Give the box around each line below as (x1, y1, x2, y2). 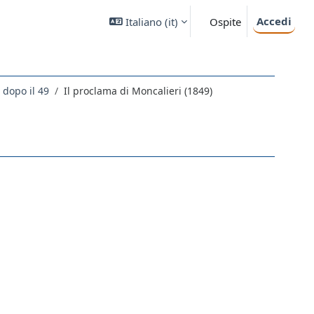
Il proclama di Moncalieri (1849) (64, 84, 212, 97)
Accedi (257, 13, 292, 28)
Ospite (210, 14, 241, 29)
